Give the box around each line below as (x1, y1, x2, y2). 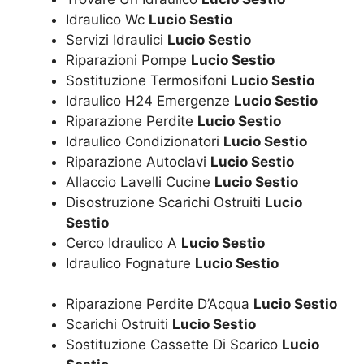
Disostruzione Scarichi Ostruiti (66, 193, 265, 210)
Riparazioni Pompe (66, 51, 191, 68)
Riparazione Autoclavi (66, 153, 210, 170)
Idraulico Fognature (66, 254, 195, 271)
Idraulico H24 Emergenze (66, 92, 234, 109)
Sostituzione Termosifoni (66, 71, 231, 89)
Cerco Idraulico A (66, 234, 181, 251)
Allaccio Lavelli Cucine (66, 173, 214, 190)
